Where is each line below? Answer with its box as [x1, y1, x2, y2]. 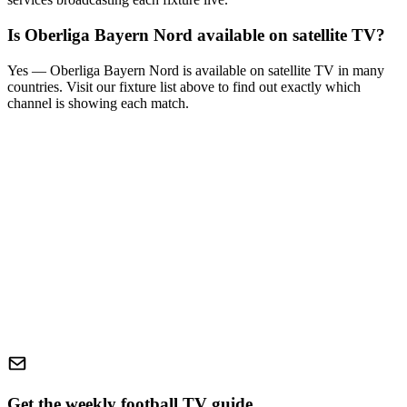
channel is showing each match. [7, 94, 189, 111]
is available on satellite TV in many [179, 62, 384, 78]
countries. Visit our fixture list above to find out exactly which [7, 78, 361, 94]
